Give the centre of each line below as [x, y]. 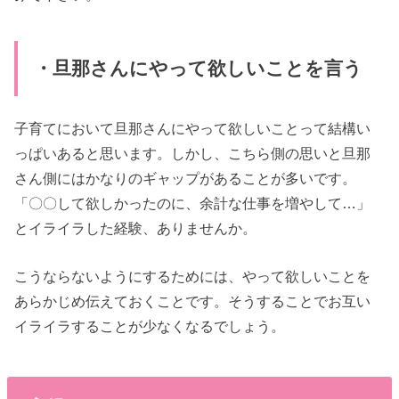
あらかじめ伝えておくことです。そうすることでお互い [193, 301]
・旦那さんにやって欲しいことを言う [198, 69]
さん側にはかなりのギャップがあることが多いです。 [186, 178]
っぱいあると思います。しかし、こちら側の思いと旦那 [193, 153]
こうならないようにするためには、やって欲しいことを [193, 276]
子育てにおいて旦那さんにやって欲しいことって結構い [193, 128]
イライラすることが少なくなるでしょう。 [150, 326]
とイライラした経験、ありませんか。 [136, 228]
